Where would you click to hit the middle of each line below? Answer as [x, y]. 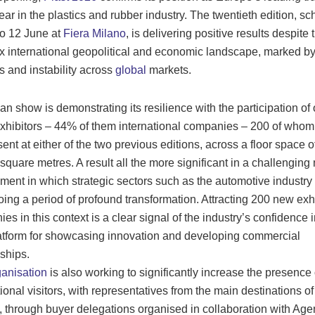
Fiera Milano [94, 33]
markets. [168, 70]
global [130, 70]
